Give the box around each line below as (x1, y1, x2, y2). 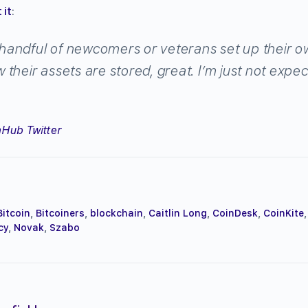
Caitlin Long (148, 207, 207, 219)
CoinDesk (212, 207, 258, 219)
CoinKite (263, 207, 304, 219)
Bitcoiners (36, 207, 85, 219)
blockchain (90, 207, 143, 219)
